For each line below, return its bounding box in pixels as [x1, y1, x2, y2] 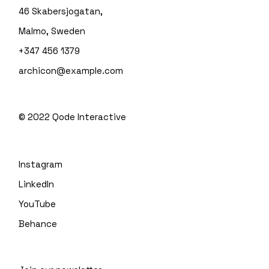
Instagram [19, 159, 63, 170]
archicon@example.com [19, 65, 124, 76]
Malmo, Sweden [19, 25, 86, 37]
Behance [19, 218, 58, 229]
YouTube [19, 198, 56, 210]
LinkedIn [19, 178, 55, 190]
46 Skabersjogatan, [19, 5, 103, 17]
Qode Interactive [52, 111, 127, 122]
